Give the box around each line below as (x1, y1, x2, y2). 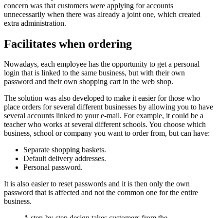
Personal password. (23, 163, 83, 172)
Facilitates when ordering (4, 37, 132, 50)
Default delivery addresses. (23, 154, 106, 163)
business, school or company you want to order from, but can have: (4, 129, 210, 138)
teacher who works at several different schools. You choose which (4, 120, 206, 129)
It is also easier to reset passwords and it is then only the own (4, 180, 190, 188)
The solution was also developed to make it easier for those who (4, 94, 200, 103)
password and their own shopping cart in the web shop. (4, 77, 173, 86)
